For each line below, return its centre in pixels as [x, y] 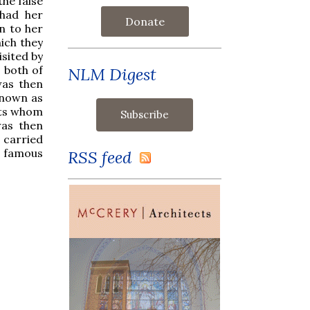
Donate [145, 21]
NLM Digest [112, 74]
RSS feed [104, 157]
